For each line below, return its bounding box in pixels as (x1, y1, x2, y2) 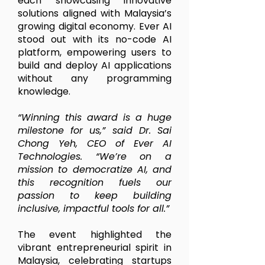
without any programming (18, 72, 172, 85)
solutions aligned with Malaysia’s (18, 7, 172, 20)
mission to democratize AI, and (18, 163, 172, 176)
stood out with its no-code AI (18, 33, 172, 46)
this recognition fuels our (18, 176, 172, 189)
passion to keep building (18, 189, 172, 202)
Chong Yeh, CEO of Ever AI (18, 137, 172, 150)
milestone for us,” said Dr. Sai (18, 124, 172, 137)
